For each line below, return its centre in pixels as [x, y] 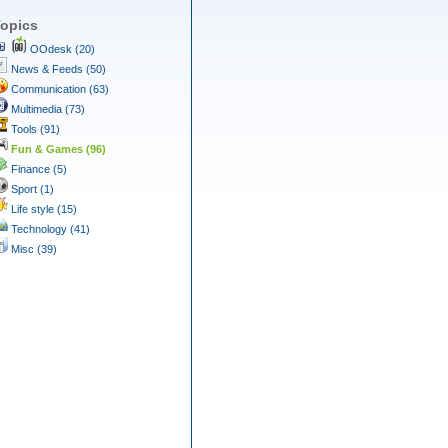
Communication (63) [58, 89]
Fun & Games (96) [57, 149]
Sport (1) [31, 189]
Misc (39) [32, 249]
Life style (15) [42, 209]
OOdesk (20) [61, 49]
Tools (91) [34, 129]
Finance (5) [37, 169]
